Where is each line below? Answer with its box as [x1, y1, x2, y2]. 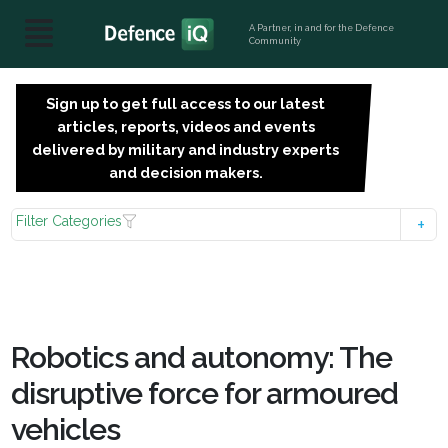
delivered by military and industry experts [32, 141, 340, 158]
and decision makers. [108, 164, 263, 181]
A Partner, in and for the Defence [249, 22, 395, 33]
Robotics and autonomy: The [11, 340, 393, 375]
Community [249, 35, 302, 46]
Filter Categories [16, 213, 123, 229]
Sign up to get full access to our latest [46, 95, 326, 112]
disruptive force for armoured [11, 376, 399, 411]
